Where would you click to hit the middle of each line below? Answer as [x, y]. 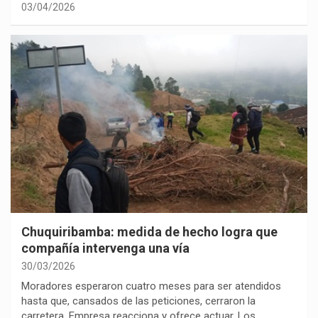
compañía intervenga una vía [107, 248]
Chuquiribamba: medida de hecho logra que [149, 231]
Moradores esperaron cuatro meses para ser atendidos [151, 286]
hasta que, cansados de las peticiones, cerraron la [138, 301]
